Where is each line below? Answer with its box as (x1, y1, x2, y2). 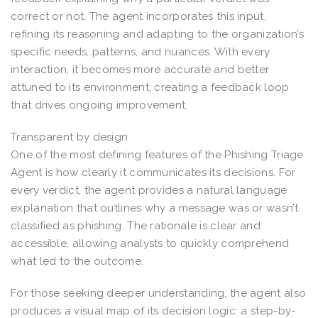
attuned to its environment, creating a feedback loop (11, 80, 290, 94)
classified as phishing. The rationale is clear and (11, 219, 261, 232)
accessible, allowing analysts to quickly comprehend (11, 236, 290, 250)
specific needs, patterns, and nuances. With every (11, 45, 270, 58)
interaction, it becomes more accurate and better (11, 62, 270, 76)
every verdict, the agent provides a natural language (11, 183, 287, 197)
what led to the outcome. (11, 254, 144, 268)
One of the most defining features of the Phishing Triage (11, 148, 304, 161)
